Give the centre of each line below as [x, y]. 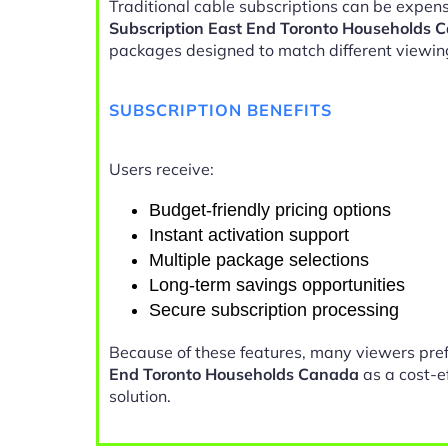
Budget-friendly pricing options [270, 210]
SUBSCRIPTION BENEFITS [220, 109]
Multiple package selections [259, 260]
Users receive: [161, 169]
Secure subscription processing [274, 310]
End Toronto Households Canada [234, 374]
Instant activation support [249, 235]
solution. [140, 396]
